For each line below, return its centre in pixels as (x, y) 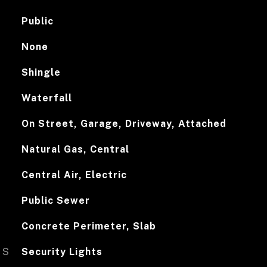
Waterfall (46, 98)
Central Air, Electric (74, 175)
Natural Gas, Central (75, 149)
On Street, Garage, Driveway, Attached (124, 124)
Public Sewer (55, 201)
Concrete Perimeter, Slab (89, 226)
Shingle (41, 72)
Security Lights (62, 252)
